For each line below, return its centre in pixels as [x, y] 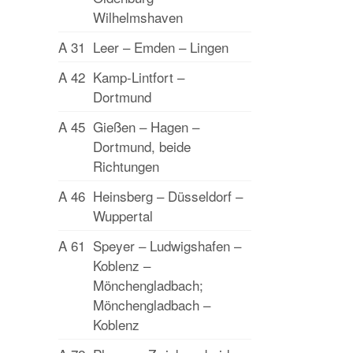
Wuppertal [123, 216]
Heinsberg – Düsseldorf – [168, 196]
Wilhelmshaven [138, 17]
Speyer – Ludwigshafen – [167, 245]
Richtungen [126, 166]
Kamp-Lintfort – [139, 77]
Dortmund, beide [142, 146]
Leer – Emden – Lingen [161, 47]
